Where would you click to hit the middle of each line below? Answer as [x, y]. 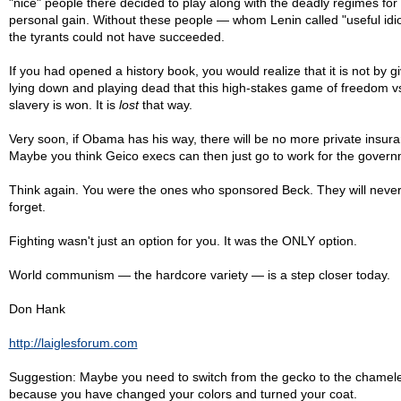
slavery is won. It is [64, 105]
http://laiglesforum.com [73, 343]
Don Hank [37, 309]
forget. [27, 207]
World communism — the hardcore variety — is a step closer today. [199, 275]
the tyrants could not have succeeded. [116, 37]
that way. [165, 105]
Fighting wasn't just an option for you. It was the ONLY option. [183, 241]
